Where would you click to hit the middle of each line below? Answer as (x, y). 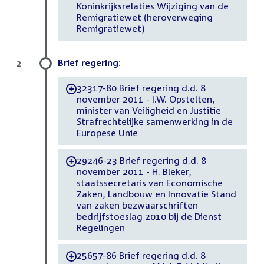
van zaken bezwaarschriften (137, 205)
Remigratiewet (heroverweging (144, 17)
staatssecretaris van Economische (149, 183)
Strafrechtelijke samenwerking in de (154, 122)
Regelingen (100, 228)
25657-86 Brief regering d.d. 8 (141, 255)
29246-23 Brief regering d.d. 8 (141, 161)
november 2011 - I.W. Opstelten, (146, 99)
